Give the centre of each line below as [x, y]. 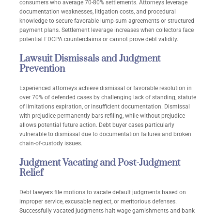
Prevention [42, 69]
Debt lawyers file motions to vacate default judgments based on [103, 193]
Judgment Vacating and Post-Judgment [100, 163]
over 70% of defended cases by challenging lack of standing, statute [108, 98]
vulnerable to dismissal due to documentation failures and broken [105, 134]
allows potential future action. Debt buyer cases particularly [97, 125]
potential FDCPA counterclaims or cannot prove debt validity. [99, 39]
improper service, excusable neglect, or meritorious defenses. [98, 202]
